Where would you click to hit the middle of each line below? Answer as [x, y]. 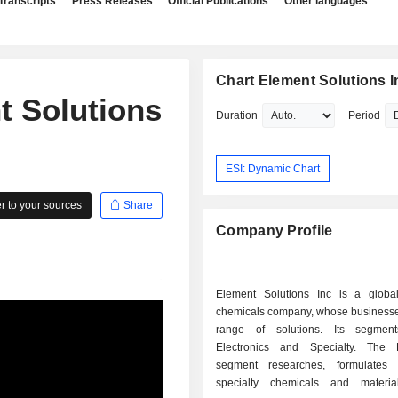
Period [365, 115]
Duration [237, 115]
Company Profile [275, 231]
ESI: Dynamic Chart [273, 168]
